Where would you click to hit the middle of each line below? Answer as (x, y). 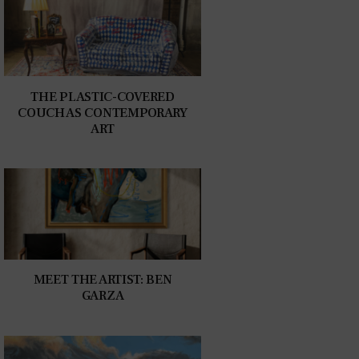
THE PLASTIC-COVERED (103, 97)
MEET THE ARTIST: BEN (103, 280)
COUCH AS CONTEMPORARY (103, 113)
